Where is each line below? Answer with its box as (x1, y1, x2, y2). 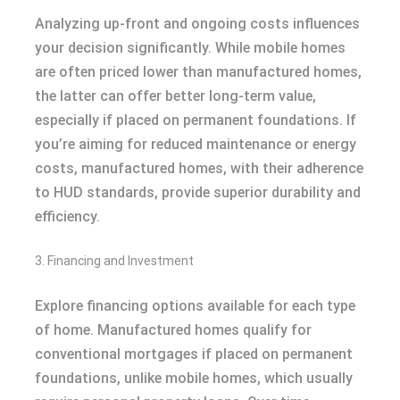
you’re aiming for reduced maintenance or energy (35, 136, 356, 154)
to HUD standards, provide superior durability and (35, 184, 361, 202)
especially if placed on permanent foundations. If (35, 112, 356, 129)
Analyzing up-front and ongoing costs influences (35, 15, 360, 33)
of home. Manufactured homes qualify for (35, 321, 312, 339)
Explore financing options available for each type (35, 297, 355, 315)
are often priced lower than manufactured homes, (35, 63, 362, 81)
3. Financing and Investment (35, 254, 194, 269)
